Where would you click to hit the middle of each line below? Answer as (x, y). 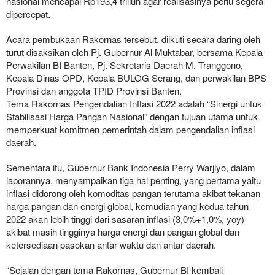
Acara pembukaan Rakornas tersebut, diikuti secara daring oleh (133, 39)
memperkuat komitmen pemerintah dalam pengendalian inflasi (130, 130)
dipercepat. (28, 14)
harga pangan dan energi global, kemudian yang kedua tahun (127, 206)
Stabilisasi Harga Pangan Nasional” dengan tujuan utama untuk (132, 117)
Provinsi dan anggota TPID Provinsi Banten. (94, 91)
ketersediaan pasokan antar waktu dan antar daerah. (111, 245)
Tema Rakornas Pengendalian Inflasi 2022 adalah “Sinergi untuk (134, 104)
